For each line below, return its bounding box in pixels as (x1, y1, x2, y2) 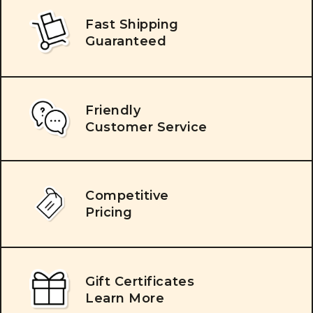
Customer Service (85, 119, 208, 135)
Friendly (85, 102, 141, 118)
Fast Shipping (85, 16, 180, 32)
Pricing (85, 204, 133, 220)
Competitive (85, 187, 169, 203)
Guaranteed (85, 33, 167, 49)
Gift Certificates (85, 273, 195, 289)
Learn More (85, 290, 165, 306)
